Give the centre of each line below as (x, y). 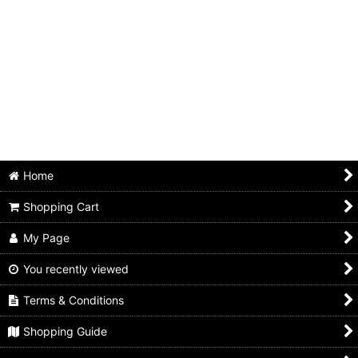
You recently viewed (76, 269)
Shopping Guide (66, 332)
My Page (47, 238)
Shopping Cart (62, 207)
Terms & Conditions (74, 300)
